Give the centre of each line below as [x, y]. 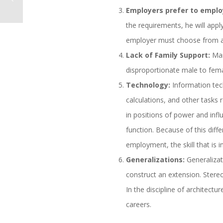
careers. [139, 205]
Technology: [148, 85]
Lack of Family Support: [168, 55]
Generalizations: [156, 160]
